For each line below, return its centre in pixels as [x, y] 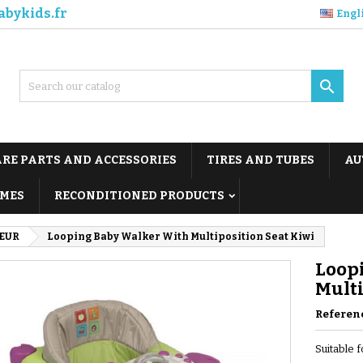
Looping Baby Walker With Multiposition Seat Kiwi [181, 237]
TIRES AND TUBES [261, 160]
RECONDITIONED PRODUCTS [139, 196]
